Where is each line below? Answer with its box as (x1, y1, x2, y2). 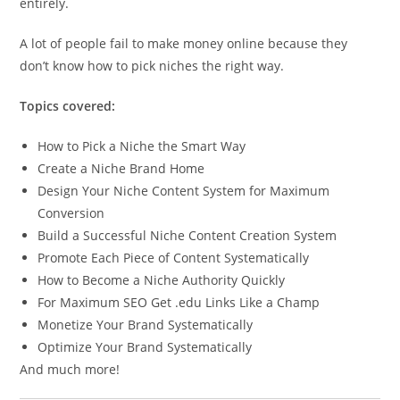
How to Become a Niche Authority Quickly (37, 271, 286, 288)
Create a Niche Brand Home (37, 159, 205, 177)
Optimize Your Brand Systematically (37, 337, 253, 355)
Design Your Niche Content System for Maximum (37, 181, 330, 199)
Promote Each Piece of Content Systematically (37, 248, 310, 266)
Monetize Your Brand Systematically (37, 315, 254, 333)
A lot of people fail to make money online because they (20, 34, 348, 52)
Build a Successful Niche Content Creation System (37, 226, 337, 244)
